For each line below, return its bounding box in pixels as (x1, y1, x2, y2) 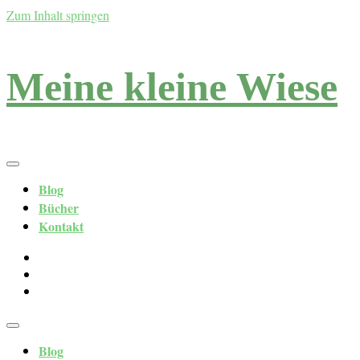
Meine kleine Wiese (6, 64, 337, 109)
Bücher (39, 198, 79, 217)
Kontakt (39, 217, 84, 235)
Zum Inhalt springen (6, 6, 109, 23)
